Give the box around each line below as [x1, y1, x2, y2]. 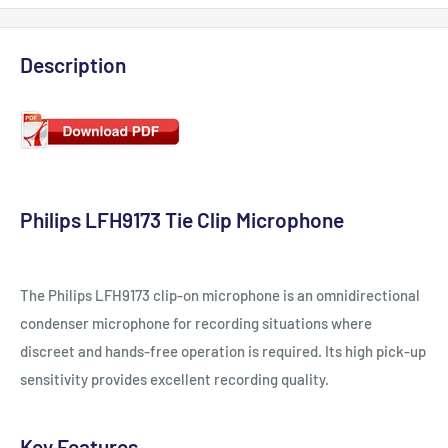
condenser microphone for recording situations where [20, 313, 372, 332]
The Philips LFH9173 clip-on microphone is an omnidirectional [20, 285, 420, 304]
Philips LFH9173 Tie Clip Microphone [20, 206, 344, 232]
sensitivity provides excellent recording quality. [20, 369, 338, 388]
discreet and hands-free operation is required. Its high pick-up [20, 341, 426, 360]
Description [20, 52, 126, 78]
